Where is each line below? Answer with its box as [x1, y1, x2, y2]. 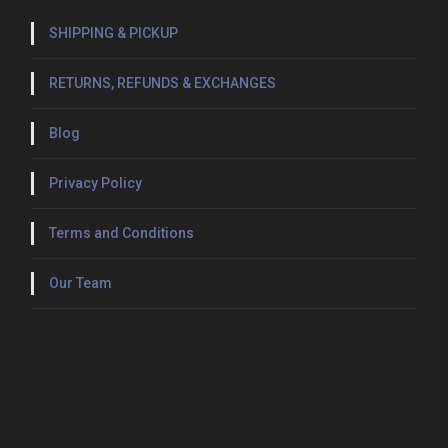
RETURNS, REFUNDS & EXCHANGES [48, 75, 276, 91]
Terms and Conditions [48, 225, 194, 241]
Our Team [48, 275, 112, 291]
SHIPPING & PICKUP [48, 25, 178, 41]
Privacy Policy [48, 175, 142, 191]
